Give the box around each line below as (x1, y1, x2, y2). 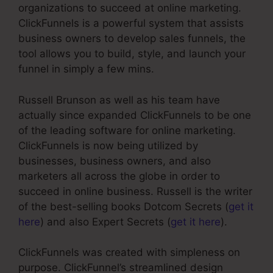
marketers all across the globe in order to (18, 169, 220, 182)
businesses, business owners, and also (18, 154, 211, 167)
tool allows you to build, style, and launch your (18, 48, 246, 60)
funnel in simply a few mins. (18, 63, 154, 76)
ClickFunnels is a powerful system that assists (18, 17, 244, 30)
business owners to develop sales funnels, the (18, 32, 246, 45)
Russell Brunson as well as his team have (18, 93, 220, 106)
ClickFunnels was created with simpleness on (18, 246, 240, 259)
